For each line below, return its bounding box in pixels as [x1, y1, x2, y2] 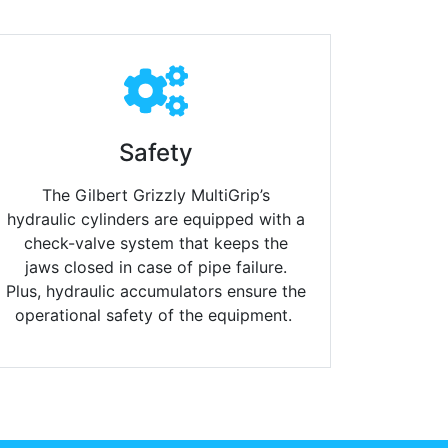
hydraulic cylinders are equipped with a [7, 209, 305, 230]
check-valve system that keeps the [24, 233, 288, 254]
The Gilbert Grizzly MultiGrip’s [42, 185, 270, 206]
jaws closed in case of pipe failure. [25, 257, 287, 278]
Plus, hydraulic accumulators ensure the [6, 281, 306, 302]
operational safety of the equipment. [15, 305, 297, 326]
